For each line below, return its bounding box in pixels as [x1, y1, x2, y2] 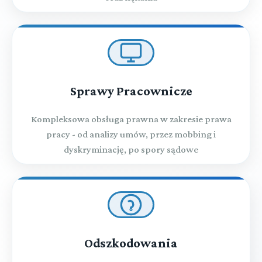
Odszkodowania [84, 235, 178, 250]
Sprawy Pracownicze [70, 83, 192, 98]
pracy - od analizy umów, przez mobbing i [46, 128, 216, 140]
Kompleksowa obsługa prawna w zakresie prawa [30, 113, 232, 125]
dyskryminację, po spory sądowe [64, 143, 198, 155]
